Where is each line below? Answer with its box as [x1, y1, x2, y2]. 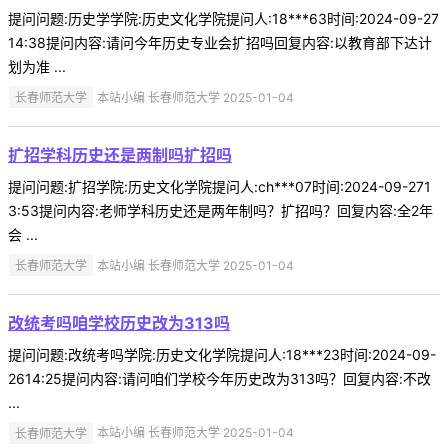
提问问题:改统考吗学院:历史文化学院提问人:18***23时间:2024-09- [8, 345, 436, 363]
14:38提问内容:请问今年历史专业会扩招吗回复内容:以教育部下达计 [8, 33, 432, 51]
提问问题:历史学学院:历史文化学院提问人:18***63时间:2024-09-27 [8, 9, 439, 27]
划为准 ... [8, 57, 66, 75]
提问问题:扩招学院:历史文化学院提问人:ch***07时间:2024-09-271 [8, 177, 431, 195]
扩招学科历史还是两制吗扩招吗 [8, 144, 232, 165]
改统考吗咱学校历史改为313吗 [8, 312, 230, 333]
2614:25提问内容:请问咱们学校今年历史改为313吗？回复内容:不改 [8, 369, 431, 387]
